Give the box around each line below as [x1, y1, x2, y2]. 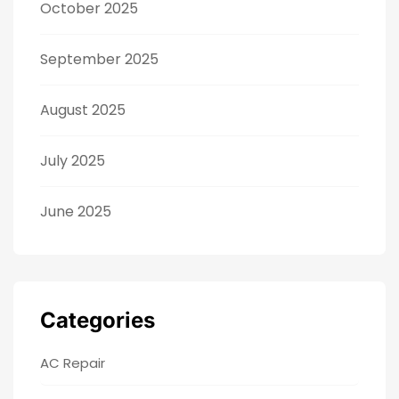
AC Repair [40, 353, 105, 372]
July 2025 [40, 150, 105, 171]
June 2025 [40, 200, 111, 222]
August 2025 [40, 99, 126, 120]
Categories [40, 306, 155, 333]
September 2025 [40, 48, 159, 69]
